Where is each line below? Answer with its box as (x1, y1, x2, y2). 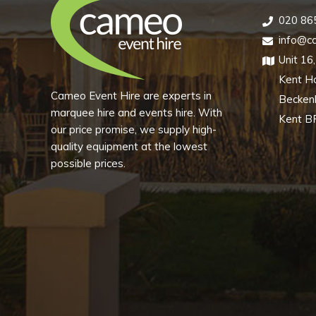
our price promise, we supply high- (51, 123, 217, 136)
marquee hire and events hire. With (51, 106, 222, 119)
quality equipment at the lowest (51, 140, 207, 153)
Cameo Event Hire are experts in (51, 89, 212, 102)
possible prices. (51, 157, 126, 170)
